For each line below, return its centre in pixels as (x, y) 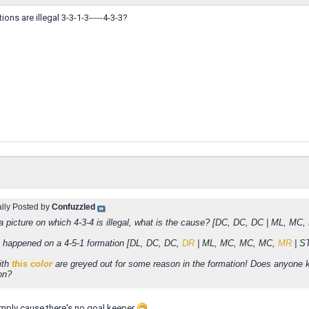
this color (32, 264)
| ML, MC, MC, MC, (236, 243)
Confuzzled (73, 207)
